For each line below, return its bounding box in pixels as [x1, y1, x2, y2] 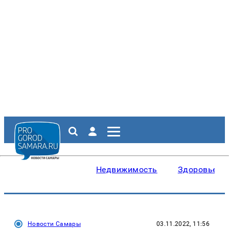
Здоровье [177, 165, 217, 174]
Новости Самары [28, 220, 81, 227]
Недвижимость [96, 165, 157, 174]
